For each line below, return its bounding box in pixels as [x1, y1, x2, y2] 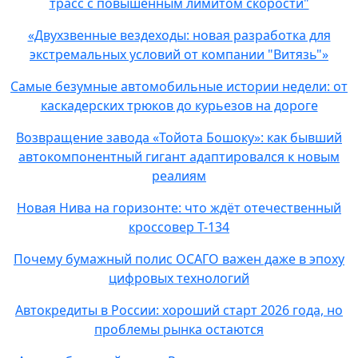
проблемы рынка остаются [94, 320, 264, 338]
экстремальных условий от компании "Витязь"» [30, 46, 328, 63]
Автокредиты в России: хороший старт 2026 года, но [15, 301, 343, 319]
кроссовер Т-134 [129, 218, 229, 236]
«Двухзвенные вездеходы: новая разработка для [27, 26, 331, 44]
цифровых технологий [109, 269, 249, 287]
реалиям [152, 167, 206, 185]
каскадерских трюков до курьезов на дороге [40, 97, 318, 114]
